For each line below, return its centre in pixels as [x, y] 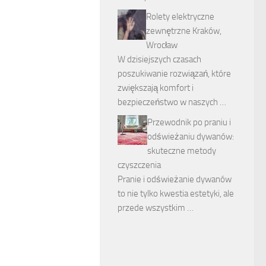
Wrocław [162, 45]
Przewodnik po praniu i [189, 122]
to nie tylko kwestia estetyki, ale [176, 194]
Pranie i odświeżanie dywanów [175, 179]
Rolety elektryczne [180, 17]
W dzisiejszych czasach [159, 59]
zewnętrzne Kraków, [184, 31]
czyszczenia [139, 165]
